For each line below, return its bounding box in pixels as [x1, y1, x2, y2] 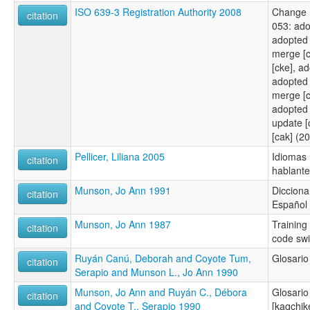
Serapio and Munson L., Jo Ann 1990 [75, 265, 238, 280]
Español [272, 197, 307, 212]
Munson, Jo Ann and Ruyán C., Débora [75, 285, 247, 300]
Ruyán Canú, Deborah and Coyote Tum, [75, 251, 251, 266]
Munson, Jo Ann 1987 [75, 217, 171, 232]
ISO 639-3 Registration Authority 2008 [75, 5, 241, 19]
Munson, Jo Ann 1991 [75, 183, 171, 198]
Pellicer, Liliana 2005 [75, 149, 165, 164]
